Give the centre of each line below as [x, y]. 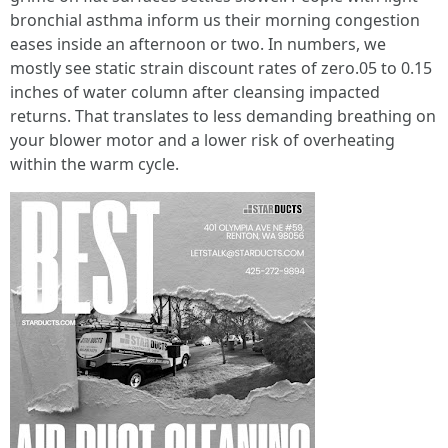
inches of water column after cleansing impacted [195, 92]
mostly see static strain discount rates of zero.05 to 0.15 [221, 68]
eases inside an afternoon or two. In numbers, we [198, 44]
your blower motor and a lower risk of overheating [202, 140]
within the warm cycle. [94, 164]
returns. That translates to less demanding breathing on [223, 116]
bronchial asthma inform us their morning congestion [215, 20]
